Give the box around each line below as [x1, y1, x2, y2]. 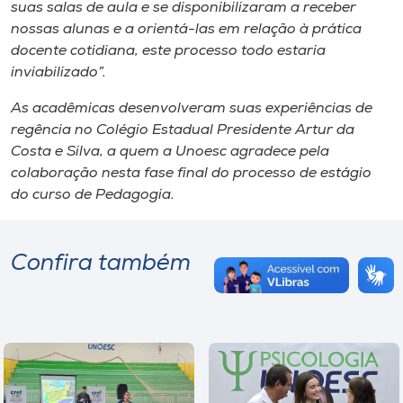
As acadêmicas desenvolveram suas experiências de [11, 102, 372, 116]
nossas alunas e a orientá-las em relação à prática [11, 22, 362, 37]
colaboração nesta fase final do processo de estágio [11, 166, 372, 181]
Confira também [11, 253, 191, 275]
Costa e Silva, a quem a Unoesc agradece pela [11, 145, 329, 159]
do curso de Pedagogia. [11, 188, 175, 202]
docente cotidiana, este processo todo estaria [11, 44, 326, 58]
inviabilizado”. [11, 66, 106, 80]
